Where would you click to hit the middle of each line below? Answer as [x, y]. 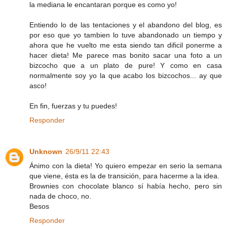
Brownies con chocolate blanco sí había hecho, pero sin [126, 186]
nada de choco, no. [60, 196]
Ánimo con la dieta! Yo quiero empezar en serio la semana [126, 165]
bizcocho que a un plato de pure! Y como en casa [126, 65]
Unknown [46, 151]
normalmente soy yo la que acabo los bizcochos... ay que [126, 75]
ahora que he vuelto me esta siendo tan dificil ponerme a [126, 45]
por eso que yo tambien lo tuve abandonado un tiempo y [126, 35]
